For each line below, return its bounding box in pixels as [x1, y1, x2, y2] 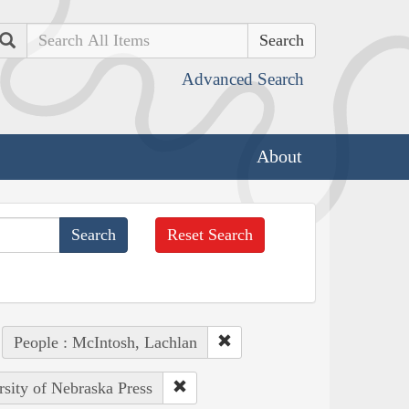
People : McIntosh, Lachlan [13, 332, 197, 351]
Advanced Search [182, 69, 304, 89]
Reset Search [167, 225, 254, 244]
